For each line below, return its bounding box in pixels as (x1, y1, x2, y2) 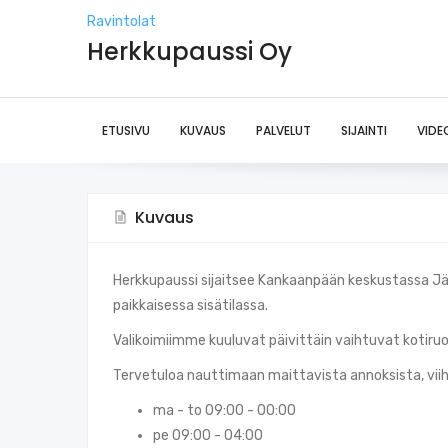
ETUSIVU (102, 122, 150, 140)
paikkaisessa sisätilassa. (113, 297, 268, 315)
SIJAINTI (341, 122, 387, 140)
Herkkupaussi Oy (87, 35, 292, 69)
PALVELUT (256, 122, 311, 140)
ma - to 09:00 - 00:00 (153, 402, 296, 420)
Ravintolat (87, 13, 156, 31)
